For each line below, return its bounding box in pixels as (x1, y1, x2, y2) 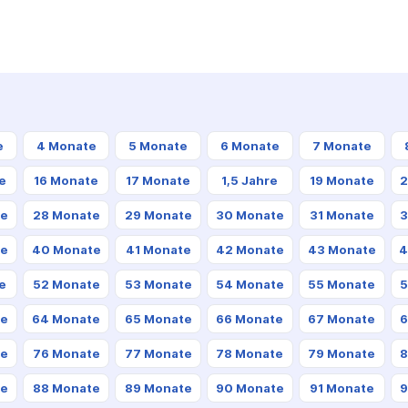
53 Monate (124, 277, 192, 291)
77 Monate (124, 346, 192, 361)
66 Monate (216, 311, 284, 326)
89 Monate (124, 381, 192, 395)
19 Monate (309, 173, 374, 188)
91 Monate (309, 381, 374, 395)
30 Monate (215, 208, 284, 222)
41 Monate (125, 242, 191, 257)
